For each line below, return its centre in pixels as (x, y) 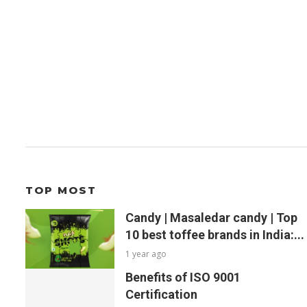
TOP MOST (61, 191)
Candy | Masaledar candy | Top (211, 218)
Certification (161, 294)
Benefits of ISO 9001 (183, 277)
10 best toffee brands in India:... (215, 235)
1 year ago (146, 254)
